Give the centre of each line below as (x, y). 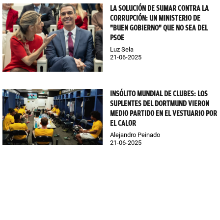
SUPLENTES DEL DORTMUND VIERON (160, 103)
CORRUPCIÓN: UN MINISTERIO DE (155, 18)
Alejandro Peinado (135, 135)
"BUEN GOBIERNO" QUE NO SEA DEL (159, 28)
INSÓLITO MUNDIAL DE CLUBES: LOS (159, 94)
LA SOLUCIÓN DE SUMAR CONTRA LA (159, 8)
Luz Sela (122, 49)
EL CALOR (123, 123)
